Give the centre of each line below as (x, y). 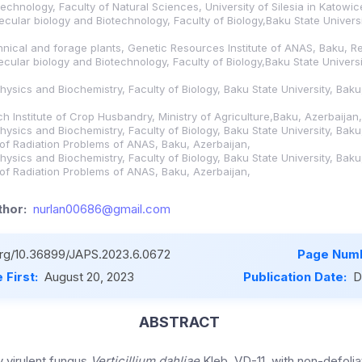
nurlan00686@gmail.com (102, 209)
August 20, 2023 (89, 277)
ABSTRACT (179, 322)
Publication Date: (297, 277)
